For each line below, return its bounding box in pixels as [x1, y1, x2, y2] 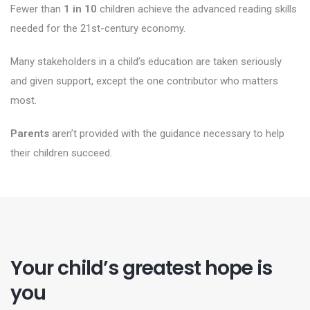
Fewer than [10, 3, 64, 15]
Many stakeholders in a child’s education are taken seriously [10, 55, 282, 68]
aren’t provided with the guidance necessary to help [49, 127, 284, 140]
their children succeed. [10, 147, 112, 159]
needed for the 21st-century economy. [10, 22, 185, 35]
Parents [10, 127, 49, 140]
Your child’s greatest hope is [10, 255, 272, 282]
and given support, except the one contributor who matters [10, 75, 278, 87]
